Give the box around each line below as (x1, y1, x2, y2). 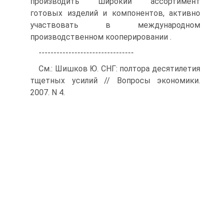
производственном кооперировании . (30, 32, 171, 42)
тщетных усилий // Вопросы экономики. (30, 76, 200, 85)
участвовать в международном (30, 20, 200, 30)
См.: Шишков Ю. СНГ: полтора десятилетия (39, 64, 200, 73)
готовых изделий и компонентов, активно (30, 8, 200, 18)
